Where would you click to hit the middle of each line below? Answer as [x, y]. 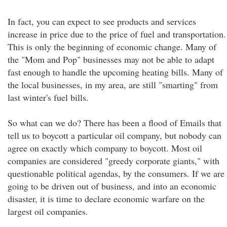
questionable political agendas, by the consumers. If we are [116, 173]
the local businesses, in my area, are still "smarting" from [113, 85]
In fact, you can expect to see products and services [102, 21]
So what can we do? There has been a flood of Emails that [115, 123]
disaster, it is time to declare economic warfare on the [106, 199]
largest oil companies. [48, 211]
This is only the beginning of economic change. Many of [112, 47]
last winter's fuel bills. [48, 97]
